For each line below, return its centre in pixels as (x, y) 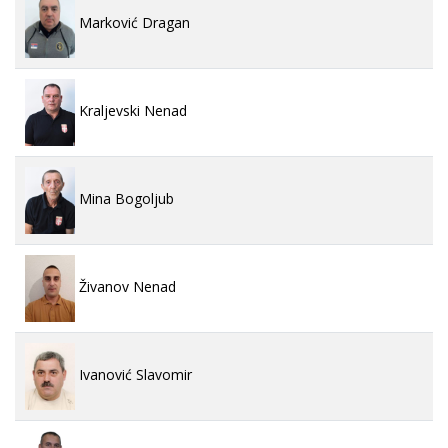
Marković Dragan (132, 22)
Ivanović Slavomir (133, 374)
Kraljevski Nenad (131, 111)
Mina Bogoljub (124, 198)
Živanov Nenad (125, 286)
